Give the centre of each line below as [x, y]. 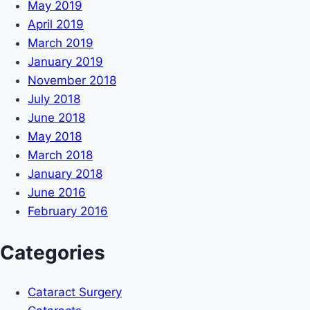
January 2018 [65, 173]
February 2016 [68, 211]
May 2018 [55, 136]
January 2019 [65, 61]
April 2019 [56, 24]
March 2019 [61, 43]
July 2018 [54, 99]
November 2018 [72, 80]
